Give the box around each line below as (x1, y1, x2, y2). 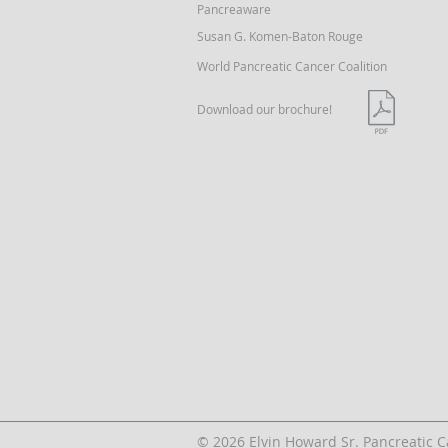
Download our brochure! (197, 101, 332, 117)
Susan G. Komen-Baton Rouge (197, 28, 363, 44)
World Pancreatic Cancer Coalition (197, 58, 387, 74)
